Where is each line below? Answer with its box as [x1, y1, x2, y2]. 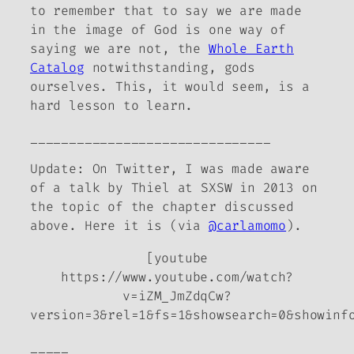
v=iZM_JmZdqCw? [122, 287, 232, 304]
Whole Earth [208, 40, 294, 57]
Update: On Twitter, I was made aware [30, 160, 310, 178]
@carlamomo [208, 217, 287, 235]
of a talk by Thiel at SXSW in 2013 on [30, 179, 318, 197]
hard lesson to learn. [30, 96, 194, 114]
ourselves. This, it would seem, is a [30, 77, 310, 95]
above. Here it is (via [30, 217, 209, 235]
